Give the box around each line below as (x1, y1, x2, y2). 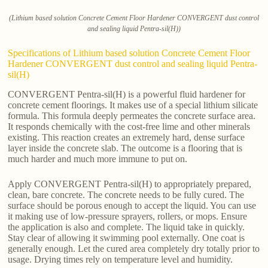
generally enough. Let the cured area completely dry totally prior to (8, 243, 260, 254)
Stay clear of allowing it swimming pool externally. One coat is (8, 232, 245, 243)
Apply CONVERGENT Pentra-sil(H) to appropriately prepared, (8, 178, 252, 189)
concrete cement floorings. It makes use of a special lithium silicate (8, 99, 258, 110)
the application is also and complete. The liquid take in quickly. (8, 221, 245, 232)
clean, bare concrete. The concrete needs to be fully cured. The (8, 189, 245, 200)
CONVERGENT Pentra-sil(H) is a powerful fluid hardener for (8, 89, 246, 99)
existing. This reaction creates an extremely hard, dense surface (8, 132, 245, 142)
